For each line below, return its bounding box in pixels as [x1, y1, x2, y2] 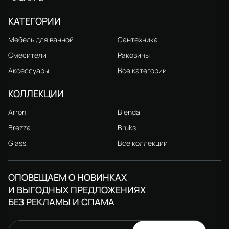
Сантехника [118, 34, 158, 44]
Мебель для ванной [8, 34, 74, 44]
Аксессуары [8, 65, 49, 75]
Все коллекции [118, 138, 168, 148]
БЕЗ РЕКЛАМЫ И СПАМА [8, 195, 114, 208]
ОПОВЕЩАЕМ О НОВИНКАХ [8, 171, 127, 184]
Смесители [8, 50, 47, 60]
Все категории [118, 65, 167, 75]
